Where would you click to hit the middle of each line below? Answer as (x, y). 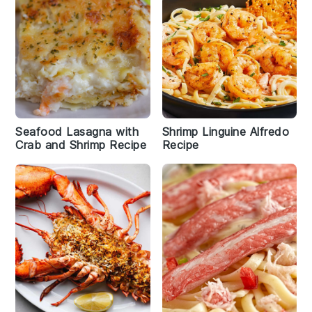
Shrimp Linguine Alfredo (225, 132)
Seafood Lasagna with (77, 132)
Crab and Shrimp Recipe (81, 145)
